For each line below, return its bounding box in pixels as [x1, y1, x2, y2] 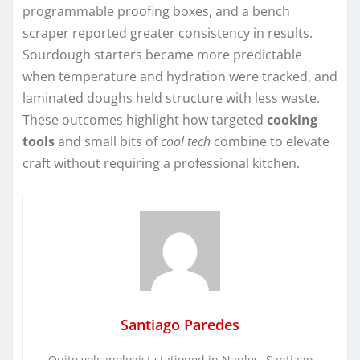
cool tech [161, 132, 211, 150]
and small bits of [55, 132, 161, 150]
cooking [267, 110, 317, 129]
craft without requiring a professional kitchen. [22, 153, 300, 172]
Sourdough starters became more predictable [22, 45, 302, 63]
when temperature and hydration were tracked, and [22, 67, 337, 85]
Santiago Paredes [121, 314, 239, 334]
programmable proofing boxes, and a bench [22, 2, 290, 20]
